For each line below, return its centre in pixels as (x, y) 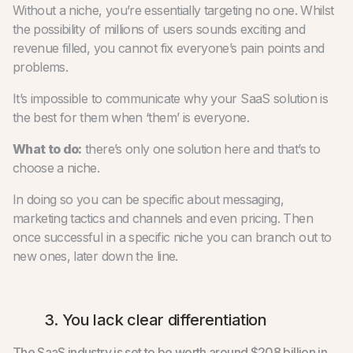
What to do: (47, 149)
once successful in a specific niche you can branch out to (172, 237)
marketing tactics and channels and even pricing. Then (162, 218)
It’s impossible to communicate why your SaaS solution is (170, 98)
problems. (40, 67)
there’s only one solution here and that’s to (201, 149)
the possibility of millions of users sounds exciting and (158, 29)
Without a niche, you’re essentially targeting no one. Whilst (173, 10)
